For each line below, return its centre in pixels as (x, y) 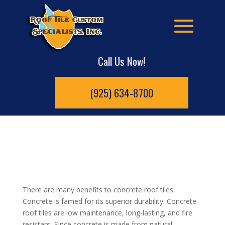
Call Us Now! (121, 61)
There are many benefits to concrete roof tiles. (98, 190)
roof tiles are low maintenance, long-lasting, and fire (107, 213)
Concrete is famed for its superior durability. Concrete (109, 201)
